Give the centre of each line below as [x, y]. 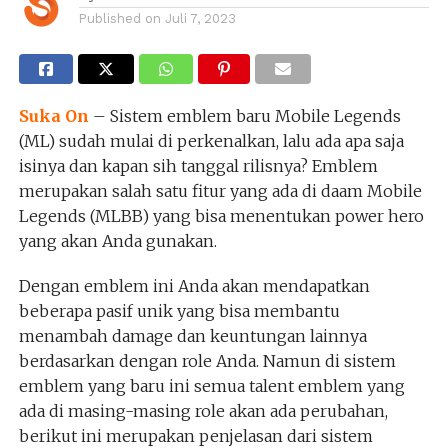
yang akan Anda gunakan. [117, 240]
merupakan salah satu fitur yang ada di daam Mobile [220, 190]
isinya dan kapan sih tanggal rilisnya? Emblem [198, 165]
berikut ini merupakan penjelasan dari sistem [195, 435]
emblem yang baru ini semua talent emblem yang [211, 385]
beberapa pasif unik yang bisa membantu [179, 310]
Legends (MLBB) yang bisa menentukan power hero [221, 215]
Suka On [53, 115]
